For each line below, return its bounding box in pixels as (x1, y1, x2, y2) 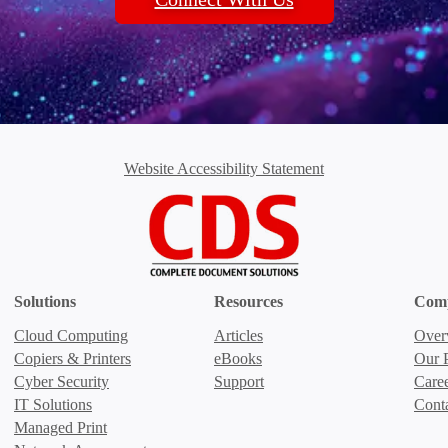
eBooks (214, 349, 262, 367)
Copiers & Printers (14, 349, 131, 367)
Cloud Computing (14, 326, 128, 344)
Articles (214, 326, 263, 344)
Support (214, 372, 264, 390)
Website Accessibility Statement (124, 159, 324, 177)
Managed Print (14, 418, 107, 436)
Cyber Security (14, 372, 109, 390)
